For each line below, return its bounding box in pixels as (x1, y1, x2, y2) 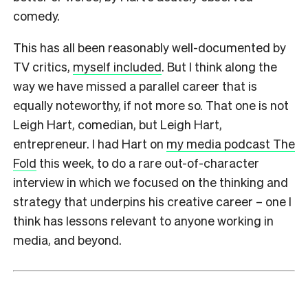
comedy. (13, 7, 60, 23)
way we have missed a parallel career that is (13, 77, 257, 93)
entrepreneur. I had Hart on (13, 135, 166, 151)
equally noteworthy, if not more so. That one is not (13, 96, 289, 113)
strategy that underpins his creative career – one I (13, 192, 291, 209)
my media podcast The (166, 135, 295, 151)
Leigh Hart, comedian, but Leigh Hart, (13, 115, 222, 132)
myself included (73, 58, 162, 74)
